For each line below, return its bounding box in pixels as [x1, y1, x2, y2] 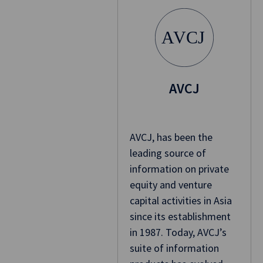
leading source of [129, 146, 206, 160]
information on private [129, 162, 229, 176]
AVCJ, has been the [129, 130, 213, 144]
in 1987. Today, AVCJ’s [129, 225, 227, 240]
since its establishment [129, 210, 231, 224]
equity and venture [129, 178, 212, 192]
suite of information [129, 241, 219, 255]
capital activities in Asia [129, 194, 232, 208]
